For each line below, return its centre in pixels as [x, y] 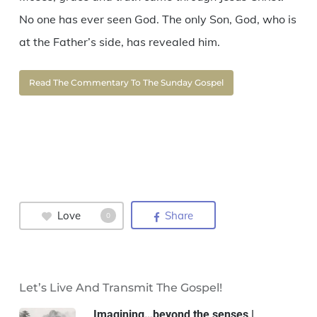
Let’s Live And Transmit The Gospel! [120, 287]
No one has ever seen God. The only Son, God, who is [157, 19]
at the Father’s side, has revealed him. [119, 41]
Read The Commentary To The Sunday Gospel [126, 82]
